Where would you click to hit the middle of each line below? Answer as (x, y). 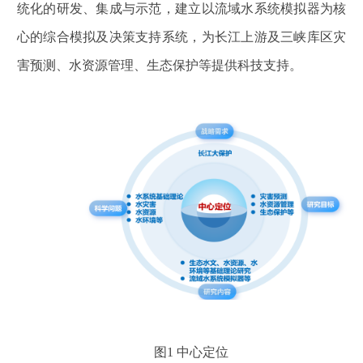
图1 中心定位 (194, 352)
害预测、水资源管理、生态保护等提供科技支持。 (159, 65)
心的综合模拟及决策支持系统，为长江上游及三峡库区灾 (181, 36)
